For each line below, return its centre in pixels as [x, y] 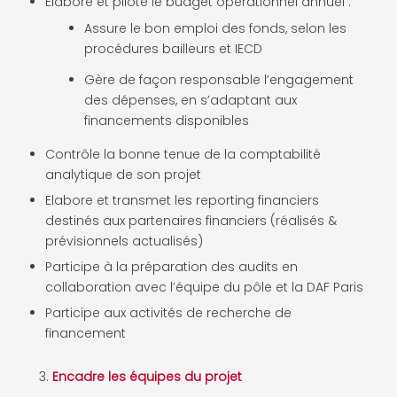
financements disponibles [167, 120]
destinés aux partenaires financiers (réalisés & [191, 220]
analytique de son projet [123, 174]
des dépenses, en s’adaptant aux [191, 100]
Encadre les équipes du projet [147, 376]
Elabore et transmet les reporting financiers [182, 200]
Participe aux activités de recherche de [168, 312]
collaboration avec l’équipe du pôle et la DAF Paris [204, 287]
